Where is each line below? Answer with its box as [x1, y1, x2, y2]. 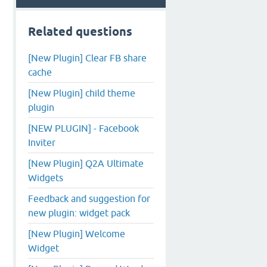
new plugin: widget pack [28, 207, 130, 218]
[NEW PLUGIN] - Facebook [28, 122, 139, 133]
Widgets [28, 172, 63, 183]
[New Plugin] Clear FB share [28, 52, 147, 63]
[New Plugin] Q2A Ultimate [28, 157, 144, 169]
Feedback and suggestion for [28, 193, 150, 204]
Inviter [28, 136, 55, 148]
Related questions [28, 24, 132, 39]
